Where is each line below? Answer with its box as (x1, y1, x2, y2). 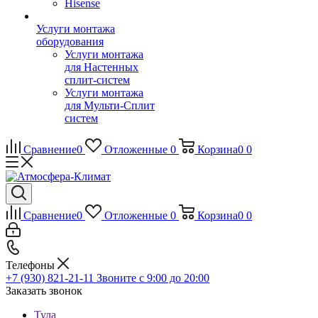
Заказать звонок (6, 285, 82, 297)
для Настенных (65, 61, 138, 73)
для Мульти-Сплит (65, 99, 155, 111)
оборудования (36, 35, 104, 48)
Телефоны (6, 259, 57, 271)
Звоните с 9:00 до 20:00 (97, 272, 209, 284)
